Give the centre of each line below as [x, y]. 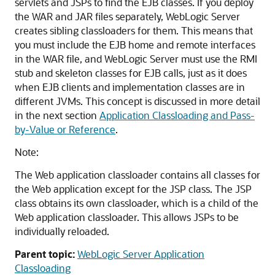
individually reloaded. [62, 231]
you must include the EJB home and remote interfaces [135, 45]
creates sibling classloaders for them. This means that [134, 31]
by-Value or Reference [65, 130]
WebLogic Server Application [141, 254]
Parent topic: [45, 254]
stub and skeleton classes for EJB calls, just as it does [131, 73]
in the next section [57, 115]
